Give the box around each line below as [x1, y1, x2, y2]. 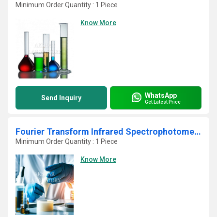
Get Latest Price [145, 99, 181, 105]
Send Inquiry [41, 94, 81, 102]
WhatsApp [145, 91, 177, 99]
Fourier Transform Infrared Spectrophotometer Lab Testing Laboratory [194, 126, 201, 137]
